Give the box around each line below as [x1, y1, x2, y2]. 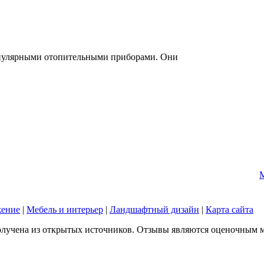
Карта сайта [206, 204, 253, 215]
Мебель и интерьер [27, 204, 103, 215]
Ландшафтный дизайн [110, 204, 199, 215]
